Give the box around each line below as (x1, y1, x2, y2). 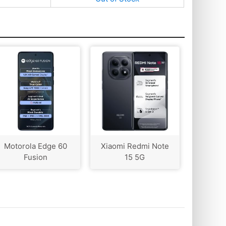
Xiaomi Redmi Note (100, 141, 169, 151)
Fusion (24, 152, 48, 162)
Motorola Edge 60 (4, 141, 68, 151)
